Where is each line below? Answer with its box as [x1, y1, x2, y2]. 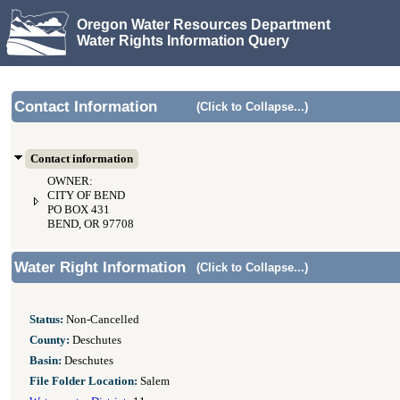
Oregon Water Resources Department [77, 16, 330, 32]
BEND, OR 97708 [47, 218, 134, 230]
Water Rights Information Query [77, 32, 289, 48]
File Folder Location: [29, 375, 137, 387]
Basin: [29, 354, 62, 367]
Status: [29, 313, 63, 326]
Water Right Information [14, 259, 186, 276]
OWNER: [47, 175, 93, 187]
